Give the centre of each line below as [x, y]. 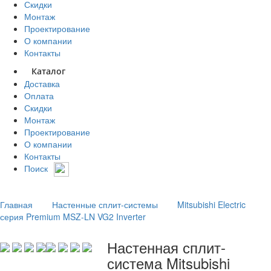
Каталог [48, 71]
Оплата [39, 96]
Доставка [42, 83]
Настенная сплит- [166, 247]
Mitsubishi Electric [211, 205]
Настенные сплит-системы [105, 205]
